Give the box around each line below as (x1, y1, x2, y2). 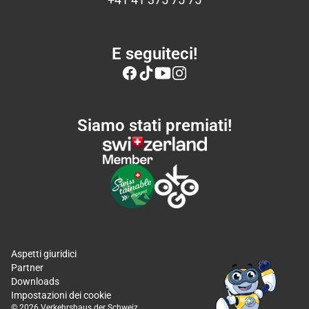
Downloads (11, 276, 59, 288)
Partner (11, 262, 43, 274)
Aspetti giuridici (11, 248, 77, 260)
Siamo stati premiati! (77, 116, 232, 136)
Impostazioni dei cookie (11, 290, 111, 301)
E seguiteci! (112, 44, 197, 64)
